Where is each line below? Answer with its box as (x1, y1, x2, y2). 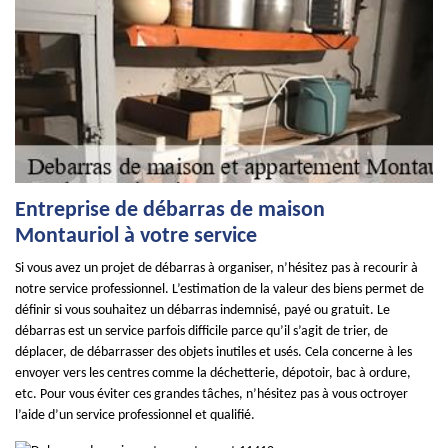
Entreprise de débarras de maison (15, 199, 325, 222)
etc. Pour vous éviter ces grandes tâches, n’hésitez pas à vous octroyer (15, 387, 408, 402)
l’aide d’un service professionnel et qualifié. (15, 408, 255, 423)
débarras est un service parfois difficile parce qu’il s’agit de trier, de (15, 324, 388, 339)
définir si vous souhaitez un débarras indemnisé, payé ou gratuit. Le (15, 303, 390, 318)
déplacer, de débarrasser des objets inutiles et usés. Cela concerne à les (15, 345, 412, 360)
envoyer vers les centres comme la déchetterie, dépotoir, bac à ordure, (15, 366, 411, 381)
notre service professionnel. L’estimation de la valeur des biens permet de (15, 282, 424, 297)
